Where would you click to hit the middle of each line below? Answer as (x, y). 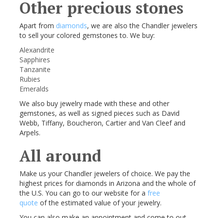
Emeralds (34, 89)
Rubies (30, 79)
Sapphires (35, 60)
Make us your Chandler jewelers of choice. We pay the (105, 173)
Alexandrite (37, 50)
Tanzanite (35, 69)
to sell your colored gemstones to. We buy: (87, 35)
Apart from (38, 26)
